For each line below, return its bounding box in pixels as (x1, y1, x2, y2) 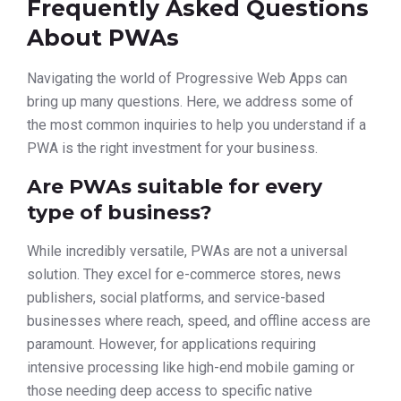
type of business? (27, 200, 212, 225)
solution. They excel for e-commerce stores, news (27, 265, 341, 283)
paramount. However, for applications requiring (27, 335, 316, 353)
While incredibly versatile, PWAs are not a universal (27, 242, 347, 260)
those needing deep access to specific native (27, 381, 312, 399)
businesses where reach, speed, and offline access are (27, 311, 371, 329)
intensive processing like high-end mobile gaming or (27, 358, 354, 376)
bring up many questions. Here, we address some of (27, 93, 354, 111)
